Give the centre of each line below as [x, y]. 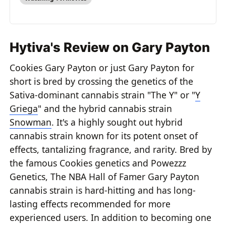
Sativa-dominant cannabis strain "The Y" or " [103, 95]
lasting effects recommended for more [90, 204]
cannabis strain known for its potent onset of [104, 135]
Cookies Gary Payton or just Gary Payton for [102, 67]
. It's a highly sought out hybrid [117, 122]
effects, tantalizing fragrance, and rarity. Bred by [111, 149]
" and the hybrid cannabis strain [105, 108]
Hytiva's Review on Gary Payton [110, 47]
